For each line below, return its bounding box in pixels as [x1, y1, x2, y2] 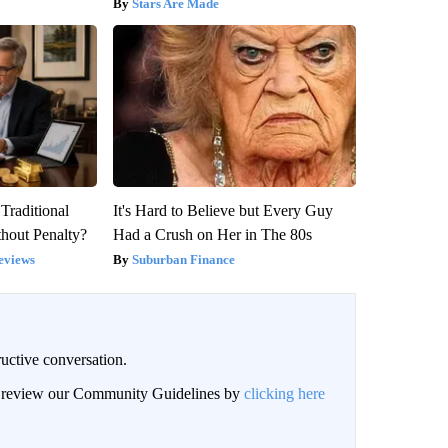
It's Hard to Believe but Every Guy [112, 201, 333, 219]
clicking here [243, 384, 325, 402]
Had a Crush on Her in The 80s [112, 225, 312, 243]
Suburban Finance [131, 251, 235, 267]
